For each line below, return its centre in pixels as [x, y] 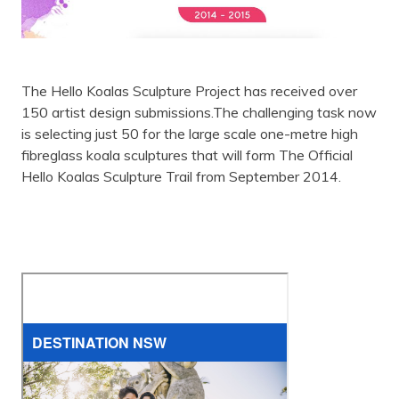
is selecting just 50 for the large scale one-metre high [190, 134]
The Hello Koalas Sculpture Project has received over [189, 91]
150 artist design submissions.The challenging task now [199, 113]
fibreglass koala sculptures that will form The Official [187, 155]
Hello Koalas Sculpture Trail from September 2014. [181, 177]
